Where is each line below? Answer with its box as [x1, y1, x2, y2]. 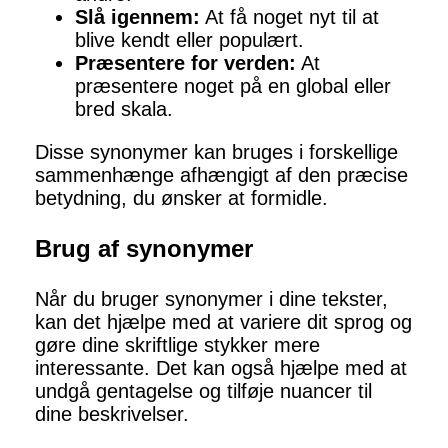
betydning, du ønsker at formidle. [35, 187, 328, 210]
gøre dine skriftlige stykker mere [35, 334, 320, 357]
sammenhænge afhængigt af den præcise [35, 164, 408, 187]
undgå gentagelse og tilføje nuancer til [35, 380, 372, 403]
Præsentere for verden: [75, 52, 296, 75]
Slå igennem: [75, 6, 200, 29]
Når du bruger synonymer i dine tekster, [35, 288, 388, 311]
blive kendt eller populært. [75, 29, 304, 52]
